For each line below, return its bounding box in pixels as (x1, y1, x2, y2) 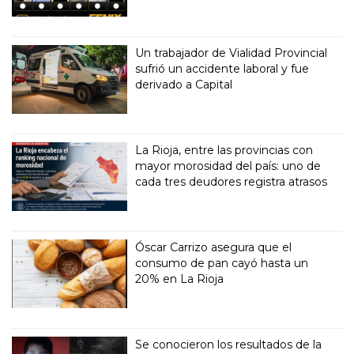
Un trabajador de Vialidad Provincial (135, 45, 328, 60)
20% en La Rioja (135, 271, 224, 286)
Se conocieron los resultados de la (135, 337, 322, 352)
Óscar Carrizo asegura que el (135, 239, 292, 254)
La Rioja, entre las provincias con (135, 142, 314, 157)
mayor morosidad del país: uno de (135, 158, 322, 173)
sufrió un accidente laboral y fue (135, 61, 310, 76)
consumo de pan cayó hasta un (135, 255, 309, 270)
